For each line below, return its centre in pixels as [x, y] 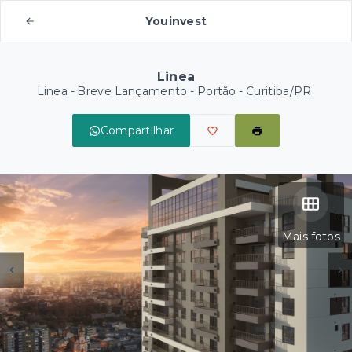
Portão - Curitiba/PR [254, 91]
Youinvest [176, 21]
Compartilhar [137, 130]
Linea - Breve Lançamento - [117, 91]
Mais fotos [311, 236]
